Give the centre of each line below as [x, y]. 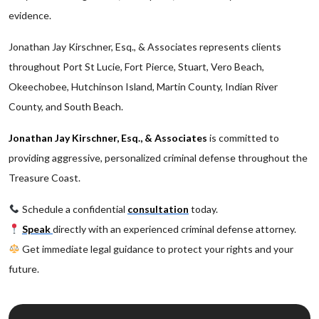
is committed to [243, 138]
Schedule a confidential [73, 209]
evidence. [30, 15]
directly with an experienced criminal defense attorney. [174, 229]
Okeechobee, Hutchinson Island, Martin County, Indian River [143, 87]
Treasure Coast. [45, 178]
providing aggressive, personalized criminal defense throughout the [158, 158]
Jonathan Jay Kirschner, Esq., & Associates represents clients [145, 47]
